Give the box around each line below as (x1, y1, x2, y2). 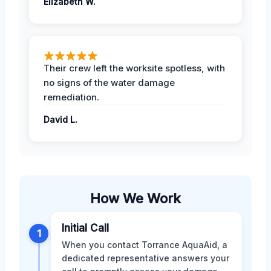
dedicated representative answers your (62, 252, 229, 263)
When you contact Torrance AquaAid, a (62, 239, 227, 250)
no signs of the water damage (44, 76, 175, 88)
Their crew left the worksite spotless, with (44, 62, 225, 74)
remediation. (44, 91, 99, 103)
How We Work (90, 190, 181, 206)
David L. (44, 114, 77, 125)
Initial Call (62, 221, 109, 234)
